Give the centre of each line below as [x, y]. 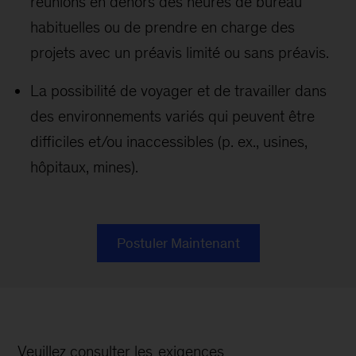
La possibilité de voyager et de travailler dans [179, 91]
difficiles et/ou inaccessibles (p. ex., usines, [169, 141]
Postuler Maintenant [178, 243]
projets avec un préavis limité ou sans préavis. [180, 52]
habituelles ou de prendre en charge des [163, 27]
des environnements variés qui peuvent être [173, 116]
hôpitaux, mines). [85, 167]
